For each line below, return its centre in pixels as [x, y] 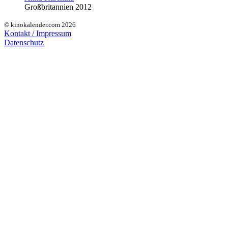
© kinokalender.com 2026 [40, 25]
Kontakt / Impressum [38, 34]
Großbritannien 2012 [58, 7]
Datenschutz [24, 43]
